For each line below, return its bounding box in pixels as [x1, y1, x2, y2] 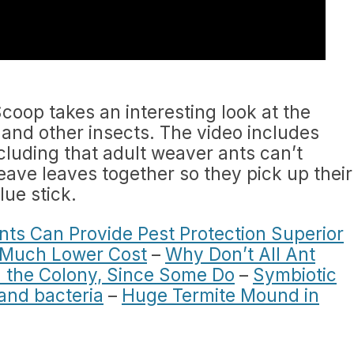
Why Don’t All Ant [165, 243, 315, 265]
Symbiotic [253, 264, 337, 285]
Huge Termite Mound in [122, 284, 319, 306]
